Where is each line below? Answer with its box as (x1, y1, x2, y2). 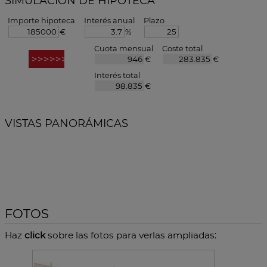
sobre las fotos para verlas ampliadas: (45, 229, 216, 241)
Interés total (94, 70, 140, 80)
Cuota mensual (94, 44, 153, 53)
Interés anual (84, 15, 135, 25)
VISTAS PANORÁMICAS (5, 116, 128, 129)
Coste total (162, 44, 203, 53)
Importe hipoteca (8, 15, 75, 25)
